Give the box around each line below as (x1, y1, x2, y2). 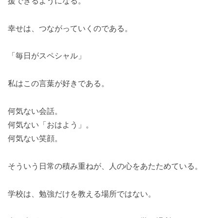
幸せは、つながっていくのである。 (8, 23, 132, 33)
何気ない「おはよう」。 (8, 120, 93, 129)
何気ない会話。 (8, 106, 62, 116)
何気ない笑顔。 (8, 133, 62, 143)
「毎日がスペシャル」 (8, 51, 86, 61)
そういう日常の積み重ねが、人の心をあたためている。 (8, 161, 202, 171)
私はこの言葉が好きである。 (8, 78, 109, 89)
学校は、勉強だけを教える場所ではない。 (8, 188, 156, 199)
